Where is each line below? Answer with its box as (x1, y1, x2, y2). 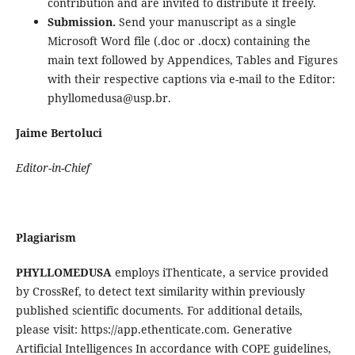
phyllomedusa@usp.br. (47, 90, 171, 106)
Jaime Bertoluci (15, 125, 102, 141)
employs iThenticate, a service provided (111, 265, 329, 281)
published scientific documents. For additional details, (15, 303, 303, 319)
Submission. (47, 14, 119, 30)
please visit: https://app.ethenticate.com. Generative (15, 322, 292, 338)
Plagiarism (15, 230, 76, 246)
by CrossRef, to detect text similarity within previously (15, 284, 305, 300)
